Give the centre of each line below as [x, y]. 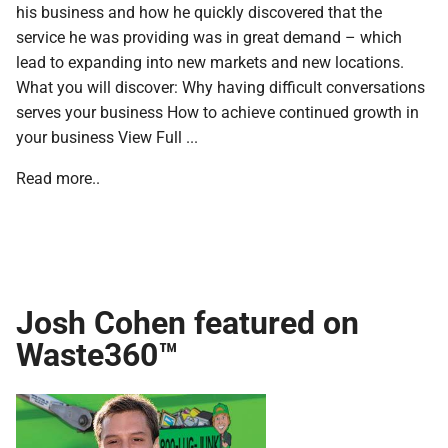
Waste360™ [97, 353]
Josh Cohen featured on [187, 321]
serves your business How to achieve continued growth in [217, 111]
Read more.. [58, 177]
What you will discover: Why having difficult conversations [220, 86]
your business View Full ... [107, 136]
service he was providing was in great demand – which [209, 36]
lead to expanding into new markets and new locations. [210, 61]
